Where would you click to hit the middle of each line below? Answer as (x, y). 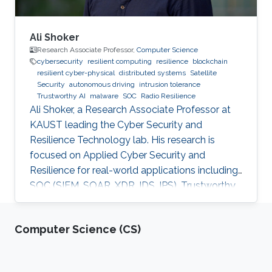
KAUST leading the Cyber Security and (116, 125)
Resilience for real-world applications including (134, 171)
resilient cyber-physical (76, 73)
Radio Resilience (168, 96)
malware (104, 96)
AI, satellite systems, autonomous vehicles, (126, 201)
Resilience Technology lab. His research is (122, 140)
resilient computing (120, 62)
